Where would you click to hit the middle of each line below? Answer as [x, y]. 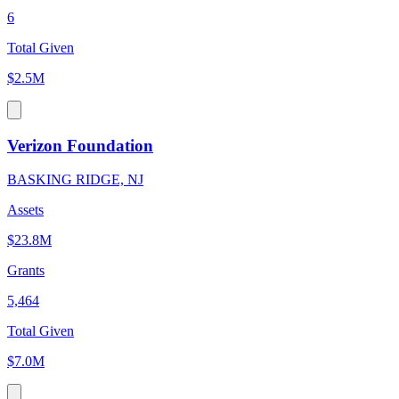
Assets [25, 210]
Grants [26, 271]
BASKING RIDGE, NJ [75, 180]
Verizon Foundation [80, 145]
